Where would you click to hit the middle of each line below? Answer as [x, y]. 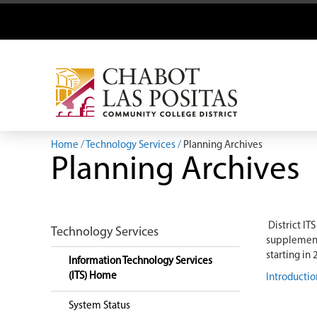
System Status [100, 306]
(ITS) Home [93, 276]
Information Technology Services [140, 261]
